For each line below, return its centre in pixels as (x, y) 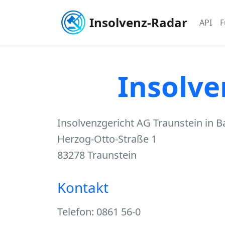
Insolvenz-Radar (138, 22)
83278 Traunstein (97, 155)
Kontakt (83, 187)
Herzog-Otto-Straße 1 (107, 139)
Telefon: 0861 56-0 (99, 212)
